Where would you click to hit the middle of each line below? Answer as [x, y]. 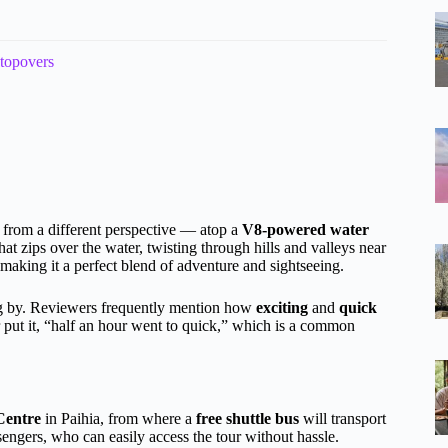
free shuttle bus [247, 418]
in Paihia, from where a [118, 418]
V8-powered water [305, 230]
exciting [282, 308]
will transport [342, 418]
